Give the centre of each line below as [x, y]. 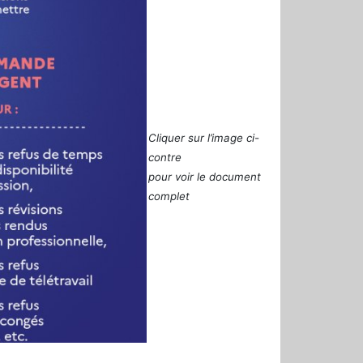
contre [165, 157]
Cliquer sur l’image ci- [204, 137]
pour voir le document [205, 176]
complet [169, 196]
